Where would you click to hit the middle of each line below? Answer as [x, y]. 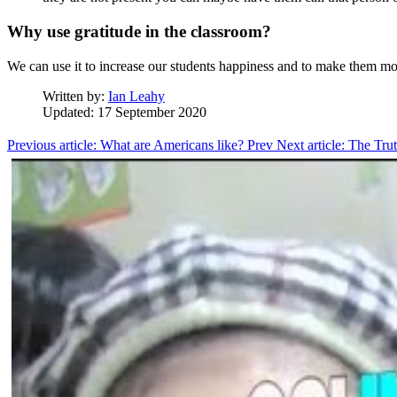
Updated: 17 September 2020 [125, 112]
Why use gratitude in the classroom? [139, 32]
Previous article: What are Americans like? [127, 144]
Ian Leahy [136, 96]
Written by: [75, 96]
